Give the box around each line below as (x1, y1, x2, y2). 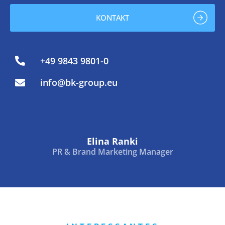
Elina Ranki (87, 135, 138, 148)
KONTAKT (96, 12, 129, 23)
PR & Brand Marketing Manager (52, 146, 173, 158)
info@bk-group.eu (40, 76, 118, 89)
